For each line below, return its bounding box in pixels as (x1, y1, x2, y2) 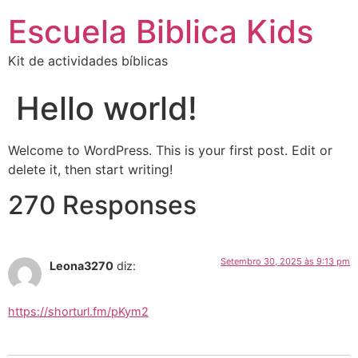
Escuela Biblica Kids (8, 12, 313, 51)
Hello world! (16, 89, 197, 128)
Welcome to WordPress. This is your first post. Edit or (8, 142, 332, 158)
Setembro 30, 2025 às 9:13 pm (221, 256, 350, 268)
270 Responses (8, 189, 197, 221)
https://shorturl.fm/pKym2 (8, 304, 149, 318)
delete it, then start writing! (8, 161, 173, 177)
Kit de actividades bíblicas (8, 53, 168, 69)
